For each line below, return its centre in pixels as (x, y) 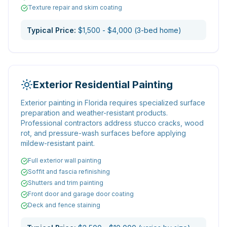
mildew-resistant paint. (58, 143)
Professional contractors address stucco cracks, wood (112, 123)
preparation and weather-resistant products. (94, 113)
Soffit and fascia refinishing (69, 172)
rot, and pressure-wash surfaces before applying (103, 133)
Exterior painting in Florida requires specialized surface (113, 103)
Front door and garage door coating (81, 194)
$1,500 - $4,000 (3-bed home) (130, 30)
